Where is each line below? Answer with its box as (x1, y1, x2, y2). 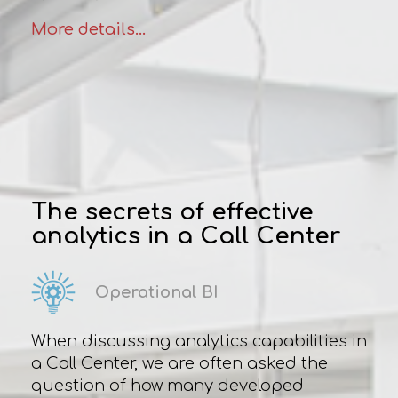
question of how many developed (30, 377, 304, 394)
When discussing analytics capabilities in (30, 332, 367, 350)
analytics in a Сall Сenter (30, 223, 340, 249)
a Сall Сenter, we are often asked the (30, 354, 328, 372)
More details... (30, 20, 146, 38)
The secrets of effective (30, 199, 314, 225)
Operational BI (94, 283, 219, 301)
